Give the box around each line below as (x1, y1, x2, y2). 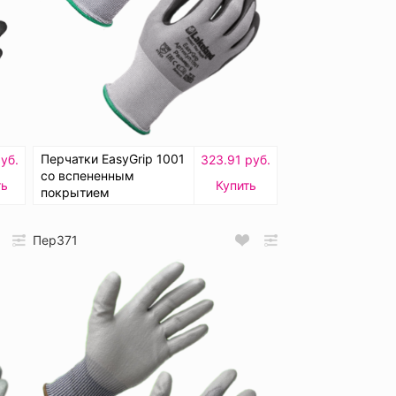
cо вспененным (41, 168, 134, 184)
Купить (215, 178, 256, 194)
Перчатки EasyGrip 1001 (41, 151, 185, 167)
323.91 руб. (201, 152, 270, 168)
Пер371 (33, 232, 78, 248)
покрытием (41, 185, 110, 201)
